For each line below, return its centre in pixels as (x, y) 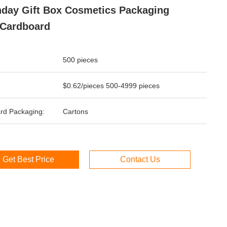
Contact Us (140, 159)
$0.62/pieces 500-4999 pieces (111, 86)
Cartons (75, 111)
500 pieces (80, 60)
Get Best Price (28, 159)
